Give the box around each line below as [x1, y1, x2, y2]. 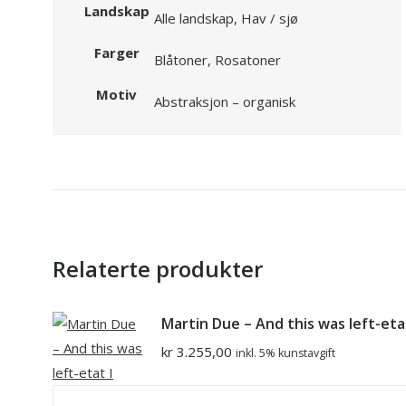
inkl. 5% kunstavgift [236, 345, 335, 362]
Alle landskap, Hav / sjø [154, 9, 298, 28]
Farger [93, 43, 140, 63]
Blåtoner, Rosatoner [154, 51, 281, 70]
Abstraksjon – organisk [154, 92, 295, 111]
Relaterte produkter [53, 254, 263, 285]
